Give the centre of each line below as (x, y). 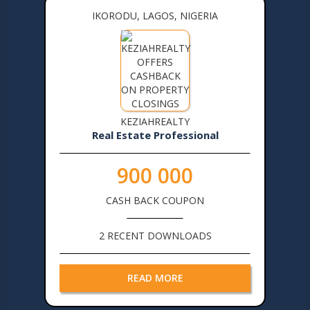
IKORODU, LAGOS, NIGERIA (155, 15)
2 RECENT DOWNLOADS (155, 235)
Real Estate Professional (155, 135)
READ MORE (155, 277)
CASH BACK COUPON (155, 200)
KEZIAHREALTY (155, 121)
